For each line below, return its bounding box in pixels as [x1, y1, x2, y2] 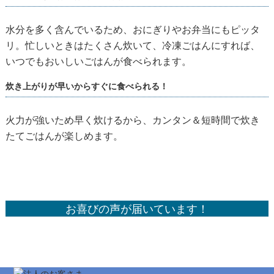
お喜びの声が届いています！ [65, 201, 209, 217]
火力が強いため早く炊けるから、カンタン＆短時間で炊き [5, 113, 260, 127]
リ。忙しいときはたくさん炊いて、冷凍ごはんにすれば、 [5, 39, 260, 53]
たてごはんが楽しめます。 [5, 129, 123, 143]
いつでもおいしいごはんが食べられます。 [5, 54, 191, 68]
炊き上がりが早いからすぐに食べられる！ [5, 80, 168, 92]
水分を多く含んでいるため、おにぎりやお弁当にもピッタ [5, 23, 260, 37]
